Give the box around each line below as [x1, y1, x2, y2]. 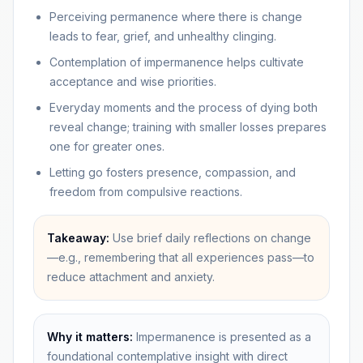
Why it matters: [47, 330, 133, 344]
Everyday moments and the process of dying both [49, 100, 318, 114]
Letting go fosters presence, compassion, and [49, 165, 296, 179]
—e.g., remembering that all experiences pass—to [47, 250, 314, 264]
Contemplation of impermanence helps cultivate [49, 55, 304, 69]
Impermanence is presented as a [136, 330, 311, 344]
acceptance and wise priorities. [49, 75, 216, 88]
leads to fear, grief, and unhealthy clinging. [49, 29, 276, 43]
